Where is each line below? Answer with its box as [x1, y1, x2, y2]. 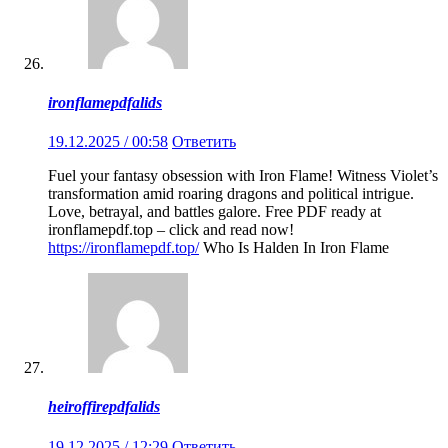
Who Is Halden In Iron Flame [199, 239, 389, 257]
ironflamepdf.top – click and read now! [48, 221, 294, 239]
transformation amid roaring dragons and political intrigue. [48, 185, 414, 203]
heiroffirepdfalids [48, 398, 160, 416]
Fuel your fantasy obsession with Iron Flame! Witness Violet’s [48, 167, 438, 185]
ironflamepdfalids [48, 93, 162, 111]
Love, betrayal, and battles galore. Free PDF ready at [48, 203, 381, 221]
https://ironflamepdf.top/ [48, 239, 199, 257]
